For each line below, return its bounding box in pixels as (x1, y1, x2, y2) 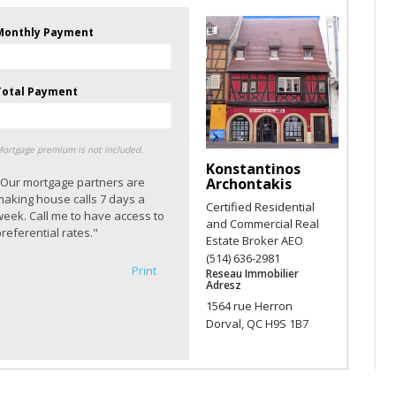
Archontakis (206, 174, 292, 194)
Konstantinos (206, 159, 301, 179)
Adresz (206, 278, 241, 293)
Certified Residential (206, 199, 315, 215)
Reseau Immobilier (206, 266, 299, 281)
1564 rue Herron (206, 298, 293, 314)
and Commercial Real (206, 216, 319, 232)
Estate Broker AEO (206, 232, 303, 248)
